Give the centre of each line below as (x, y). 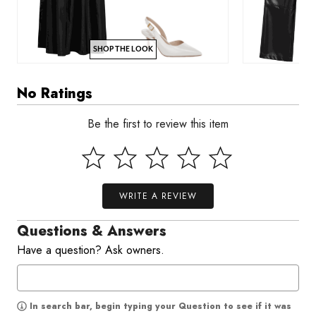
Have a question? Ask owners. (91, 250)
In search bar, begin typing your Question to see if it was (160, 306)
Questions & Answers (92, 231)
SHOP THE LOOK (123, 49)
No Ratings (55, 93)
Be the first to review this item (158, 124)
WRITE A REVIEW (158, 196)
